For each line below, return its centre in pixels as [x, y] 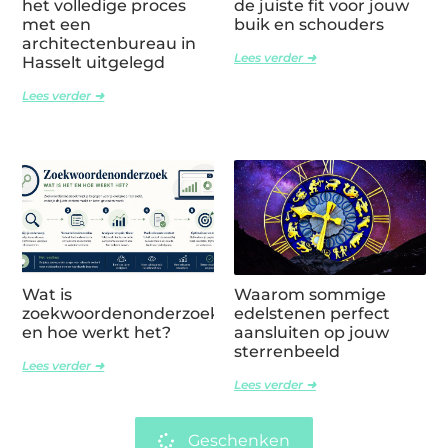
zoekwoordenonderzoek [121, 314]
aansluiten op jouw [311, 333]
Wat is [47, 295]
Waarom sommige [310, 295]
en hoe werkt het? [97, 333]
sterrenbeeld [287, 352]
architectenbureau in [109, 44]
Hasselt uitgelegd [94, 63]
